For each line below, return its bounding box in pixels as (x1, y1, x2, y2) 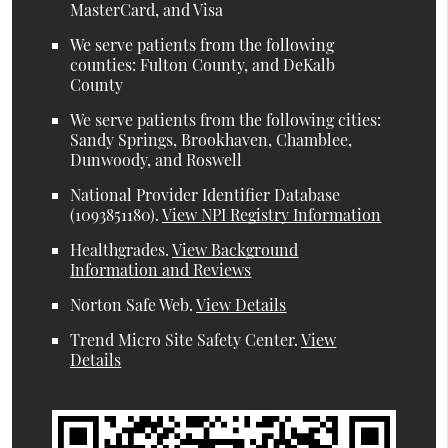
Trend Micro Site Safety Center (70, 329, 295, 351)
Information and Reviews (70, 259, 252, 281)
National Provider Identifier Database (70, 184, 341, 206)
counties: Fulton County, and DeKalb (70, 54, 336, 76)
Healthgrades (70, 239, 166, 261)
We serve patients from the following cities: (70, 109, 382, 131)
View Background (172, 239, 299, 261)
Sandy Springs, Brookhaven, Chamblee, (70, 129, 353, 151)
